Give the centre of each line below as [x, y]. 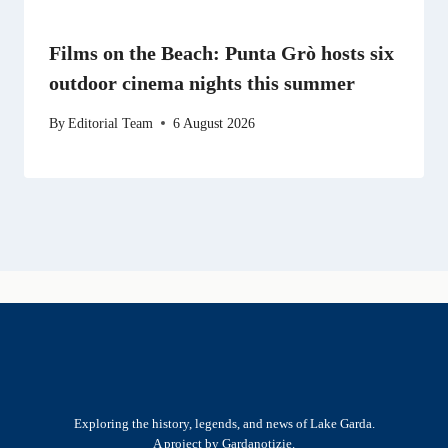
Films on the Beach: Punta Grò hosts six [221, 52]
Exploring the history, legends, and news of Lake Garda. [224, 424]
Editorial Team [111, 122]
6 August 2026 [214, 122]
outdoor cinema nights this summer [202, 82]
